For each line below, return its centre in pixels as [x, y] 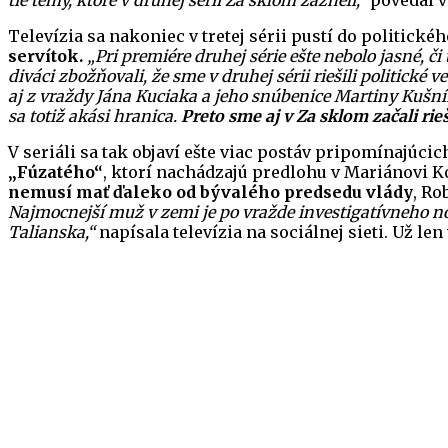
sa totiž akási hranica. [94, 116]
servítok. [45, 56]
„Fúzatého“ [55, 172]
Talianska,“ [51, 232]
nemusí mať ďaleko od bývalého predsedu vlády [210, 192]
